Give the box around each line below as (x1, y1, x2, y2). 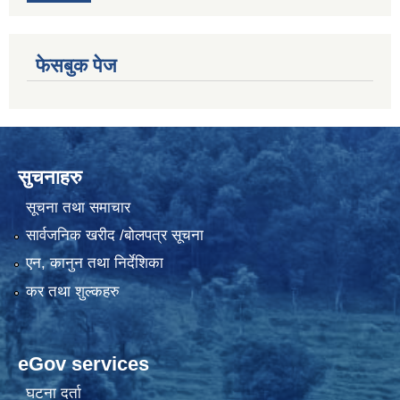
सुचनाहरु (18, 166, 82, 189)
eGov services (18, 352, 149, 375)
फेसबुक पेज (36, 54, 116, 78)
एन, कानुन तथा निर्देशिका (25, 254, 163, 272)
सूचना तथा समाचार (25, 198, 130, 216)
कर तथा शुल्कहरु (25, 282, 120, 300)
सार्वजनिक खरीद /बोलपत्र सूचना (25, 227, 204, 245)
